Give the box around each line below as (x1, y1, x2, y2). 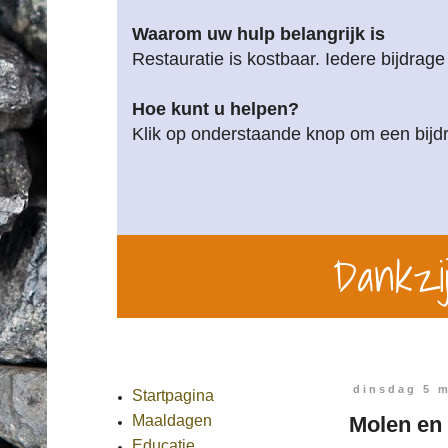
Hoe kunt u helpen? (132, 99, 299, 119)
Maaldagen (132, 412, 212, 429)
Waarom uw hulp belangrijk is (132, 24, 385, 44)
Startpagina (132, 387, 214, 404)
